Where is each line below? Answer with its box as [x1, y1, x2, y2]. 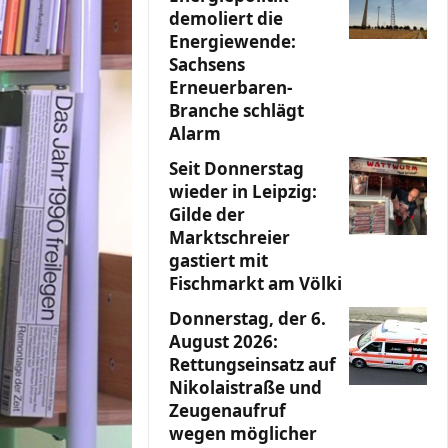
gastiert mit [169, 249, 268, 272]
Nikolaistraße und [169, 376, 322, 399]
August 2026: [169, 330, 278, 353]
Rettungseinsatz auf [169, 353, 336, 376]
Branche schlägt [169, 99, 304, 122]
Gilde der [169, 203, 245, 226]
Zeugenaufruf [169, 399, 286, 422]
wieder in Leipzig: [169, 180, 317, 203]
